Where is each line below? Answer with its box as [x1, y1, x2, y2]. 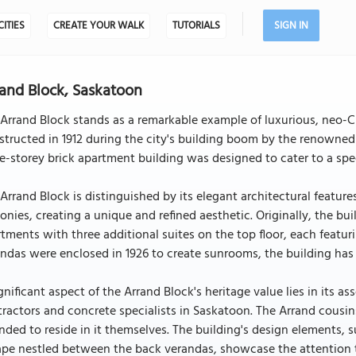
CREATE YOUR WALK [52, 17, 144, 34]
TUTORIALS [172, 17, 220, 34]
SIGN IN [273, 17, 308, 34]
